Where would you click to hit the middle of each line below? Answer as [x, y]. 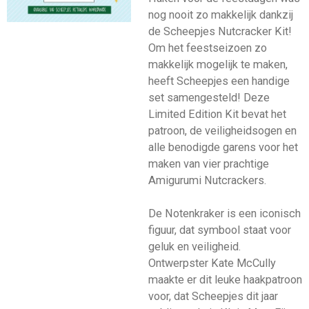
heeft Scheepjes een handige [219, 81]
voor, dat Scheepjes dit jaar [213, 297]
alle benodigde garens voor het [223, 148]
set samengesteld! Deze [209, 98]
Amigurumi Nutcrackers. [207, 181]
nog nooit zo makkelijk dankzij [220, 15]
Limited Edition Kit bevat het [217, 114]
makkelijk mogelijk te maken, [218, 65]
